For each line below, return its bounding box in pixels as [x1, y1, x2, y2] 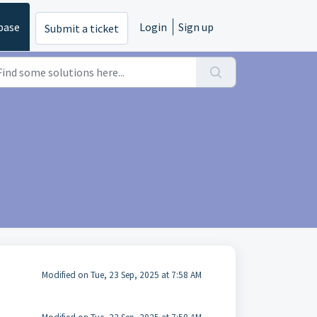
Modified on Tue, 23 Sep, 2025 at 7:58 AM [41, 269, 202, 281]
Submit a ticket [45, 21, 119, 36]
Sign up [178, 20, 214, 34]
